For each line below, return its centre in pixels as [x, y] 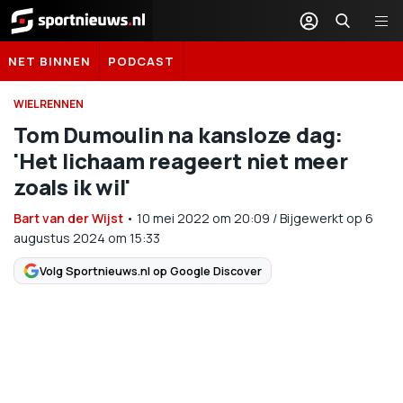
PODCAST [141, 61]
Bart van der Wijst [68, 218]
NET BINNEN [49, 61]
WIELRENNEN [49, 104]
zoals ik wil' [72, 187]
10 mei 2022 [173, 218]
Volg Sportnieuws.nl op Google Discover [151, 270]
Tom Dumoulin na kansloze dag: [179, 134]
